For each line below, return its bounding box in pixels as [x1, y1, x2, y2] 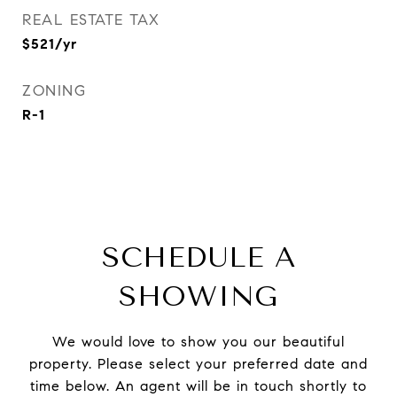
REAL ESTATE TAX [22, 11, 160, 29]
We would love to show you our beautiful [52, 333, 345, 350]
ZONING [22, 82, 86, 100]
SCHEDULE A [101, 241, 296, 274]
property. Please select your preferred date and [29, 355, 368, 372]
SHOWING [118, 280, 279, 313]
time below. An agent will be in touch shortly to [30, 378, 367, 394]
